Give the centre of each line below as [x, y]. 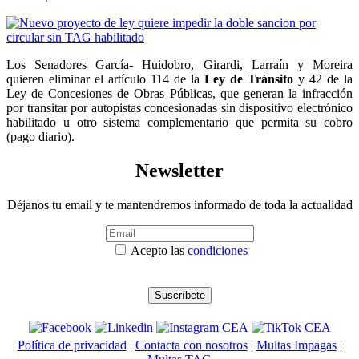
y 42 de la [323, 79]
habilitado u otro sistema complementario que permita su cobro [179, 122]
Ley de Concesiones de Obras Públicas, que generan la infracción [179, 93]
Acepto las [157, 250]
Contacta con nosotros [191, 345]
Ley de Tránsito [249, 79]
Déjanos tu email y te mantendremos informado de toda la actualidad [179, 204]
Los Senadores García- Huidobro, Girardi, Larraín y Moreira [179, 64]
